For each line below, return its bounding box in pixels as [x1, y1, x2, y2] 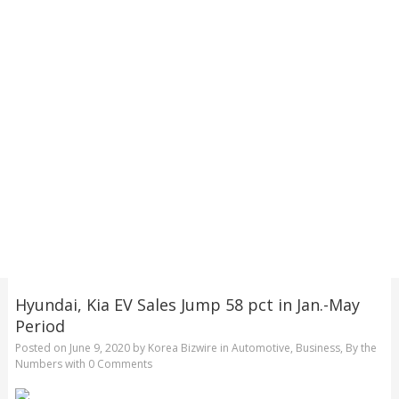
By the [345, 340, 377, 356]
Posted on [14, 340, 69, 356]
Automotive [231, 340, 290, 356]
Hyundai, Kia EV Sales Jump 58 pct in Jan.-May [14, 293, 360, 315]
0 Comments [87, 356, 152, 372]
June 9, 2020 [69, 340, 130, 356]
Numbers [14, 356, 62, 372]
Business [295, 340, 340, 356]
